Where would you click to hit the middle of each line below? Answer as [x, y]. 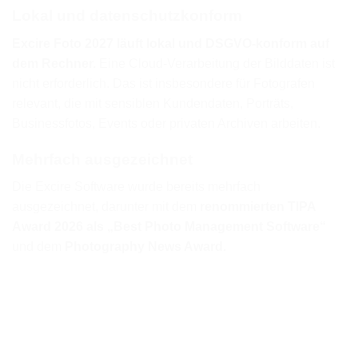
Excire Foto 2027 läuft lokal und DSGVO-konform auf [171, 43]
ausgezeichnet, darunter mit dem [106, 207]
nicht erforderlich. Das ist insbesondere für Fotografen [163, 83]
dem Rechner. [54, 63]
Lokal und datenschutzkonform [127, 16]
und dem [38, 247]
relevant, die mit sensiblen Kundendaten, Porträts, [153, 103]
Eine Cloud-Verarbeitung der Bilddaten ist [215, 63]
